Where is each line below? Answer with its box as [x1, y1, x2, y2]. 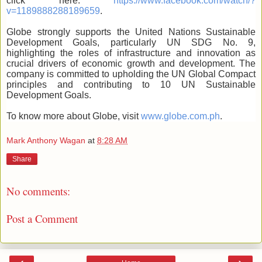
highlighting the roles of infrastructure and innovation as [6, 47, 256, 58]
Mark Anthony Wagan [6, 136, 85, 146]
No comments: [6, 184, 70, 199]
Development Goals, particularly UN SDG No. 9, [6, 37, 256, 47]
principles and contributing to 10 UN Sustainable [6, 79, 256, 89]
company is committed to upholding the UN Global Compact [6, 68, 256, 79]
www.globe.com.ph [141, 111, 220, 121]
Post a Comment [6, 211, 78, 226]
